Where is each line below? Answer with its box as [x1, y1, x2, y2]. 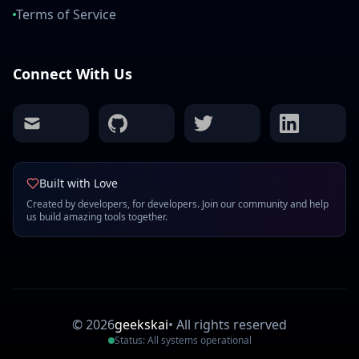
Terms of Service [16, 6, 116, 24]
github [107, 113, 143, 129]
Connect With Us [13, 64, 132, 84]
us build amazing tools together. [26, 210, 167, 224]
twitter [193, 113, 228, 129]
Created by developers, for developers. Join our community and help [26, 197, 329, 212]
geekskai [115, 316, 168, 334]
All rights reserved [176, 316, 287, 334]
